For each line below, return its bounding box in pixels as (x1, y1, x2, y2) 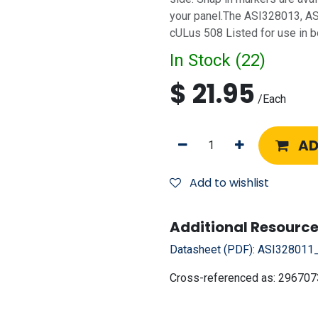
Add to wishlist (190, 175, 269, 191)
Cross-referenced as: (170, 271, 278, 285)
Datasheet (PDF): (170, 243, 258, 256)
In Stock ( (170, 50, 241, 70)
